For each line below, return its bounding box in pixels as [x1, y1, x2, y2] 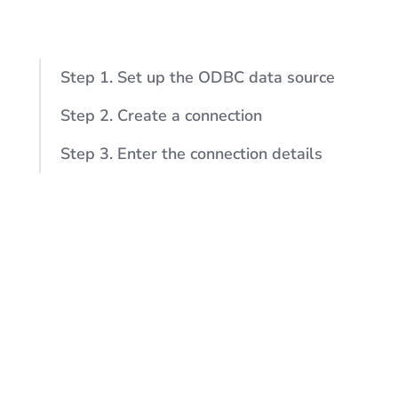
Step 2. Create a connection [60, 105, 262, 126]
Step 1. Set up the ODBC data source [60, 67, 335, 88]
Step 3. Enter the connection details [60, 143, 322, 164]
